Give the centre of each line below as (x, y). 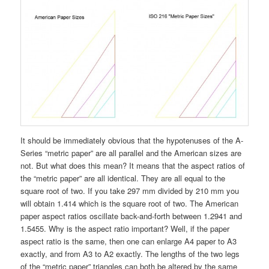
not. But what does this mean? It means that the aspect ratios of (133, 166)
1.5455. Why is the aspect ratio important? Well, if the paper (125, 229)
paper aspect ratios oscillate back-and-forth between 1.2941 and (131, 216)
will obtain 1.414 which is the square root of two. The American (130, 204)
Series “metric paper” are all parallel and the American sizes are (131, 153)
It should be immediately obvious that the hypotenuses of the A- (132, 141)
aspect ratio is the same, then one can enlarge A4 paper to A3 (129, 241)
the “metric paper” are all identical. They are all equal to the (123, 178)
